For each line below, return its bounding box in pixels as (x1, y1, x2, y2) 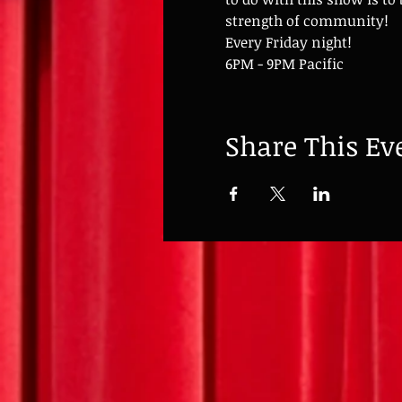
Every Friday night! (224, 31, 352, 52)
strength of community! (224, 10, 389, 31)
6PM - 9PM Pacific (224, 53, 344, 74)
